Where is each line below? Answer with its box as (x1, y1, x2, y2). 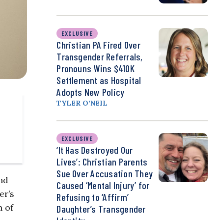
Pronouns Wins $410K (56, 62, 135, 75)
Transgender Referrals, (56, 51, 143, 63)
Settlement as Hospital (56, 74, 141, 86)
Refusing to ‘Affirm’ (56, 191, 129, 203)
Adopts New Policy (56, 86, 125, 98)
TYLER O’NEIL (56, 99, 108, 108)
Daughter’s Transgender (56, 203, 146, 215)
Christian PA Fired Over (56, 39, 140, 51)
